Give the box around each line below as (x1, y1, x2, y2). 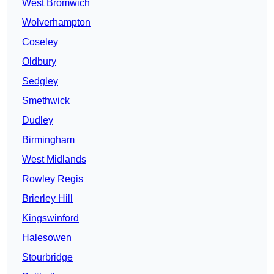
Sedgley (22, 76, 58, 87)
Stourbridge (22, 252, 73, 263)
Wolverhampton (22, 17, 91, 28)
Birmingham (22, 135, 75, 146)
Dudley (22, 115, 53, 126)
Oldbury (22, 56, 56, 67)
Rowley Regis (22, 174, 83, 185)
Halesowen (22, 232, 72, 243)
